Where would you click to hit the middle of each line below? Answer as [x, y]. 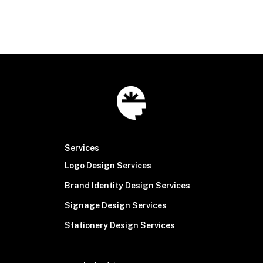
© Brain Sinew [62, 11]
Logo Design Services [108, 166]
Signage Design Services [115, 205]
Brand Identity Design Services [127, 186]
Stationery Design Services [119, 225]
